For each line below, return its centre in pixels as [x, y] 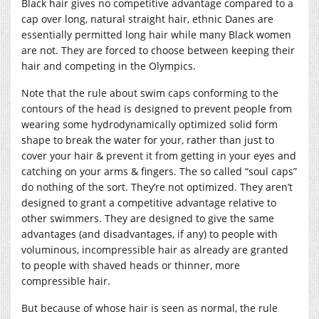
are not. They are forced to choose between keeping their [158, 51]
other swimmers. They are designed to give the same [148, 219]
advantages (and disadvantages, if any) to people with [150, 234]
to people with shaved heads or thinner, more [131, 266]
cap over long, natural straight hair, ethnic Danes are [147, 19]
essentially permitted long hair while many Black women [156, 35]
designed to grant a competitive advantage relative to [149, 203]
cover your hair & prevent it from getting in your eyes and [159, 156]
